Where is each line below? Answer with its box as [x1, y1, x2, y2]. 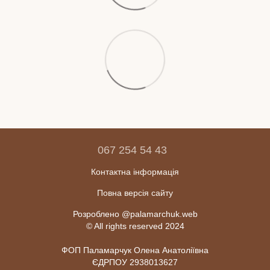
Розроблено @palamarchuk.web [72, 209, 198, 219]
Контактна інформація [91, 166, 179, 177]
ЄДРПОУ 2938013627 [92, 257, 178, 267]
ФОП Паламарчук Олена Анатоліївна [61, 245, 209, 255]
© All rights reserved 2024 [86, 221, 184, 231]
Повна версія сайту [97, 187, 173, 198]
